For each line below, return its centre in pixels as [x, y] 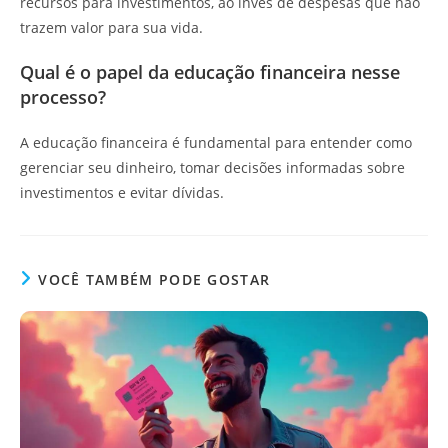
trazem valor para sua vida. [111, 27]
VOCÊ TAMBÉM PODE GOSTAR [154, 279]
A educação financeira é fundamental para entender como [216, 142]
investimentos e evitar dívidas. [122, 192]
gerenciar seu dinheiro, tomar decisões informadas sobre [212, 167]
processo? [63, 97]
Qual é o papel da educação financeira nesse [210, 72]
